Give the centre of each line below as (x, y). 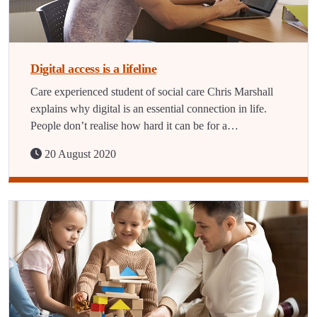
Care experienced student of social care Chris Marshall (152, 92)
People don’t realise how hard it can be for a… (134, 126)
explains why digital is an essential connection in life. (149, 109)
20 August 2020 (79, 154)
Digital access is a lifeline (93, 69)
